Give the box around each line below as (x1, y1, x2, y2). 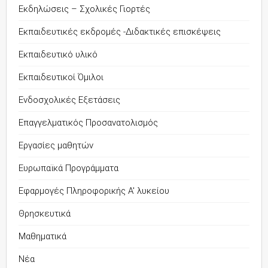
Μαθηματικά (19, 231, 66, 242)
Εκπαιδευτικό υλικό (19, 49, 98, 60)
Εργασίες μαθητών (19, 140, 93, 151)
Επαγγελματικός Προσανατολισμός (19, 117, 158, 128)
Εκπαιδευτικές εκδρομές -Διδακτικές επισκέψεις (19, 26, 221, 37)
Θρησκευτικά (19, 208, 71, 219)
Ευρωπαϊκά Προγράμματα (19, 163, 118, 173)
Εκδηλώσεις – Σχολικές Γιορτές (19, 4, 150, 14)
